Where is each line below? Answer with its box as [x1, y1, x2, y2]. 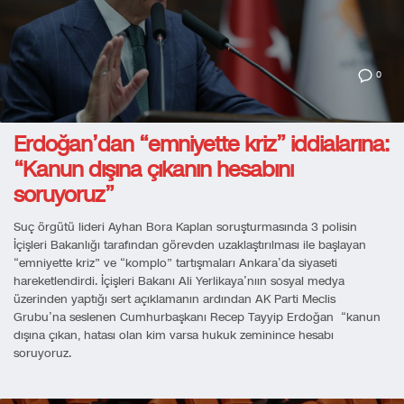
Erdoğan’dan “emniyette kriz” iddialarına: [14, 128, 389, 160]
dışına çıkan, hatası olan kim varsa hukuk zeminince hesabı [14, 326, 334, 344]
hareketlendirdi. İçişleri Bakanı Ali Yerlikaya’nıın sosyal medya [14, 272, 344, 289]
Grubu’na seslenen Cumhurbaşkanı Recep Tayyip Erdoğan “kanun [14, 308, 381, 326]
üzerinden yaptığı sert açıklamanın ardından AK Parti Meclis [14, 290, 335, 308]
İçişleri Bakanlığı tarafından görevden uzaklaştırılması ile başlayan [14, 236, 366, 253]
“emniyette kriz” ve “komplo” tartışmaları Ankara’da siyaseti [14, 254, 337, 271]
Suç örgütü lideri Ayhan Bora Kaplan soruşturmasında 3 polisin [14, 218, 357, 235]
